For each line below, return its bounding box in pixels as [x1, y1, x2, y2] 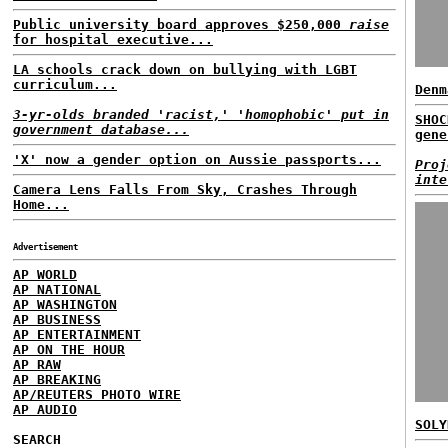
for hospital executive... [13, 32, 213, 47]
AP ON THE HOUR [13, 342, 125, 357]
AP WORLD [13, 267, 77, 282]
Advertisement [13, 242, 78, 252]
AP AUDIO [13, 402, 77, 417]
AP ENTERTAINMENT [13, 327, 141, 342]
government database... [13, 122, 189, 137]
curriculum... [13, 77, 117, 92]
